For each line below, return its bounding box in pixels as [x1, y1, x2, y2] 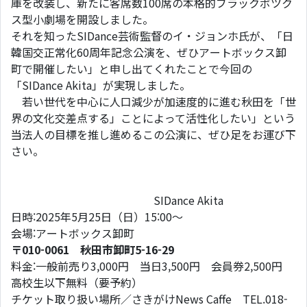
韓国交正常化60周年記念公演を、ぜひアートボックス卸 [11, 44, 286, 60]
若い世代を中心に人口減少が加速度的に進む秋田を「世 [11, 93, 296, 110]
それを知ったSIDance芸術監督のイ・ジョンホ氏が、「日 [11, 27, 293, 44]
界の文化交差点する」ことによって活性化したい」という [11, 110, 295, 126]
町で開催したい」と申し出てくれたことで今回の [11, 60, 252, 77]
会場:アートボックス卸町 [11, 225, 134, 241]
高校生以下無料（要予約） [11, 274, 143, 291]
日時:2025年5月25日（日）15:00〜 [11, 208, 183, 225]
